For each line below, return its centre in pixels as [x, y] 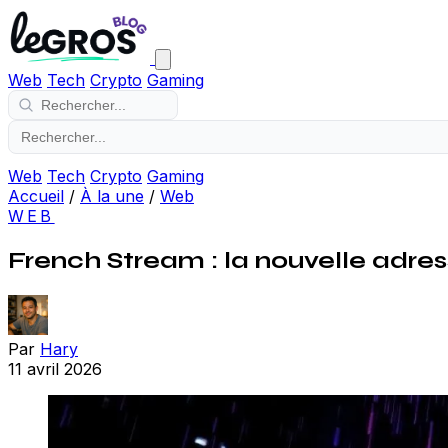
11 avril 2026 [55, 368]
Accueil [36, 196]
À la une [112, 196]
